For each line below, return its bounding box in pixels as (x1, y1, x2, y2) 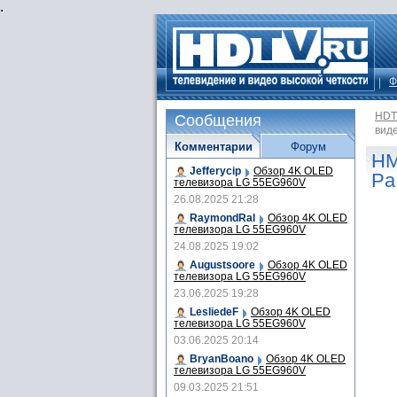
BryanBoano (190, 353, 253, 365)
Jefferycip (190, 165, 241, 177)
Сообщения (175, 112, 261, 129)
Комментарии (174, 140, 253, 153)
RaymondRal (190, 212, 255, 224)
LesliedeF (190, 306, 238, 318)
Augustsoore (190, 259, 255, 271)
